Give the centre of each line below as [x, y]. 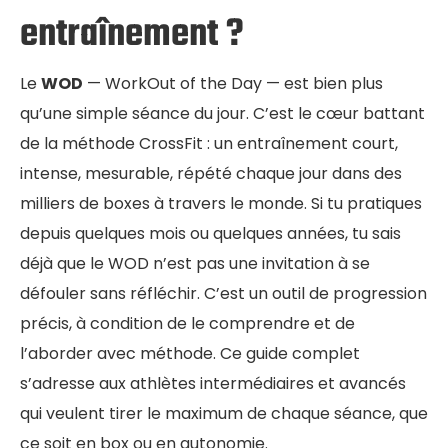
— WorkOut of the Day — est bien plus [233, 83]
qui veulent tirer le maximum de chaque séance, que [224, 413]
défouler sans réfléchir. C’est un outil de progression [223, 293]
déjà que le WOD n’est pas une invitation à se [195, 263]
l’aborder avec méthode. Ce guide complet [190, 353]
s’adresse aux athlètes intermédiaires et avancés [213, 383]
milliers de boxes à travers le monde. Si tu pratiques [221, 203]
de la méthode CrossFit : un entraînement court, [209, 143]
